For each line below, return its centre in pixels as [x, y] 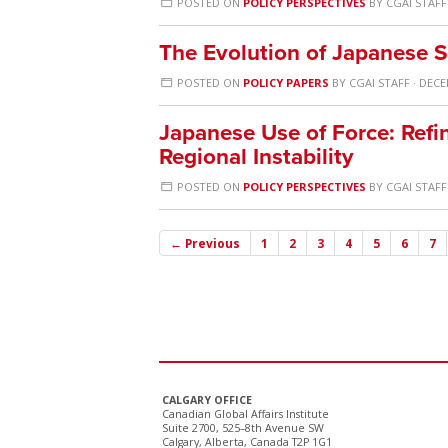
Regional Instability [256, 156]
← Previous [205, 243]
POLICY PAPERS [286, 82]
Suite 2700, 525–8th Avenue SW [243, 428]
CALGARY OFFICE [207, 400]
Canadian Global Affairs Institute [245, 414]
